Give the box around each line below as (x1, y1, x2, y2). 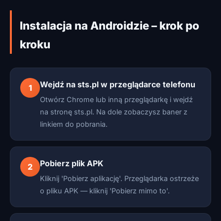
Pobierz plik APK (40, 158, 104, 168)
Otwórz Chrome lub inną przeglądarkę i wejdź (40, 95, 193, 104)
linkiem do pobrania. (40, 120, 108, 128)
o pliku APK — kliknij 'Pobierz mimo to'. (40, 186, 170, 195)
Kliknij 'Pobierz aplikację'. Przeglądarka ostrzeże (40, 174, 199, 183)
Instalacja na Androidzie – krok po (20, 19, 199, 32)
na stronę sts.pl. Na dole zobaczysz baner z (40, 108, 187, 116)
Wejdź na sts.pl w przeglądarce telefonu (40, 79, 195, 89)
